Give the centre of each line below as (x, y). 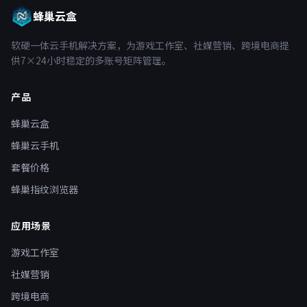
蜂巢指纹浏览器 (45, 189)
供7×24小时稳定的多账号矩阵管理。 (91, 60)
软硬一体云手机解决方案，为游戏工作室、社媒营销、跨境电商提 (150, 45)
